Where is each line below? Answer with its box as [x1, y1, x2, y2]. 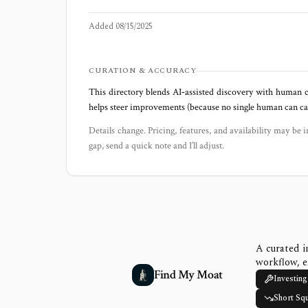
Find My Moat [154, 267, 223, 283]
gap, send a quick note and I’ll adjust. [89, 140, 224, 152]
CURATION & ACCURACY [89, 65, 197, 76]
